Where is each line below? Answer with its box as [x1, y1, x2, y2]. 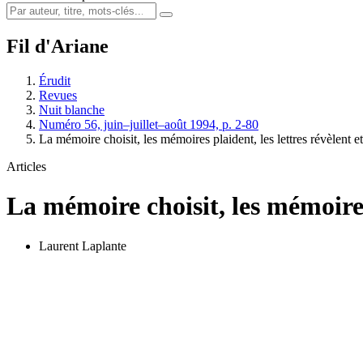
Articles [6, 159, 46, 173]
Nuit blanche [39, 102, 105, 117]
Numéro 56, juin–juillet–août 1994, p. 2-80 [39, 117, 258, 131]
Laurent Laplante [39, 238, 126, 253]
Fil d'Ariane [6, 35, 109, 57]
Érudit [39, 73, 70, 88]
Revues [39, 88, 77, 102]
